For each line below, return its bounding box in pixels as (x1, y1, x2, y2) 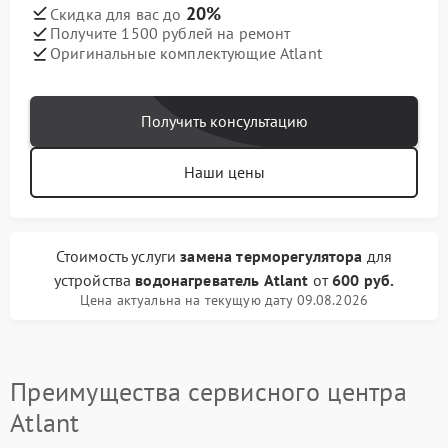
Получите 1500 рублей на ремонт (50, 23, 291, 44)
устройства (53, 269, 136, 290)
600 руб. (332, 269, 395, 290)
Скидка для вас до (50, 3, 186, 24)
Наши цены (183, 161, 265, 182)
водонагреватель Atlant (135, 269, 309, 290)
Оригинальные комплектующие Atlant (50, 43, 322, 64)
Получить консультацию (140, 110, 308, 131)
